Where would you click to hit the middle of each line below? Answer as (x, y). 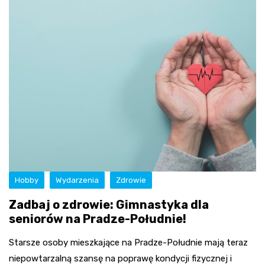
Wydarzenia (77, 180)
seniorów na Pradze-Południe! (98, 219)
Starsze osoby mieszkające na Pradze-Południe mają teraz (128, 242)
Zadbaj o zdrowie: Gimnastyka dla (109, 204)
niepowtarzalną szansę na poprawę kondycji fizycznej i (120, 258)
